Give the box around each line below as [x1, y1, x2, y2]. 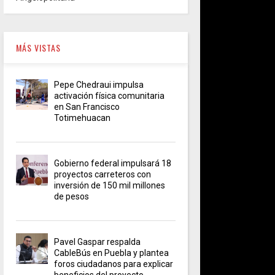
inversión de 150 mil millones [54, 180, 166, 190]
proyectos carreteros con [54, 169, 152, 179]
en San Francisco [54, 101, 120, 112]
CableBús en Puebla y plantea [54, 247, 169, 258]
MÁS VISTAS [15, 41, 61, 54]
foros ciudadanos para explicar [54, 258, 174, 269]
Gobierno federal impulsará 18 [54, 158, 172, 168]
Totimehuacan [54, 112, 111, 123]
